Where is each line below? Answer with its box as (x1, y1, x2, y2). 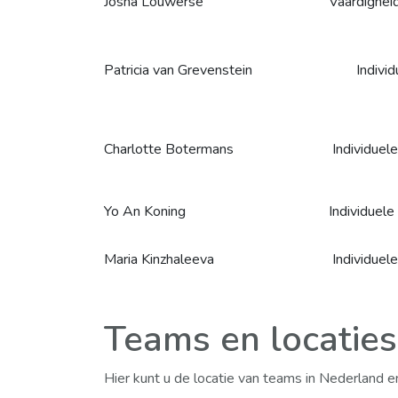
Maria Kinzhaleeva (104, 250, 214, 269)
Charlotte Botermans (104, 139, 234, 159)
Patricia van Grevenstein (104, 60, 252, 80)
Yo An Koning (104, 202, 186, 221)
